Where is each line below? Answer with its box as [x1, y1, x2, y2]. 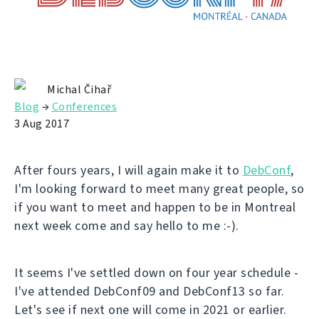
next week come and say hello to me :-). [14, 217, 239, 235]
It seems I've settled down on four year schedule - [14, 264, 298, 282]
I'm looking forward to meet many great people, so [14, 180, 305, 198]
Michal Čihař [47, 82, 111, 98]
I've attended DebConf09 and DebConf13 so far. [14, 283, 285, 300]
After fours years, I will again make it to [14, 162, 243, 179]
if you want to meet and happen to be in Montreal [14, 199, 296, 216]
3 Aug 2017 [14, 116, 69, 132]
